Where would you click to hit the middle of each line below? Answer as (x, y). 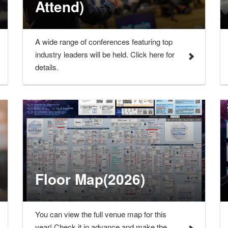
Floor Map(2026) (90, 179)
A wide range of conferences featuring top (104, 41)
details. (47, 67)
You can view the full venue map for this (101, 214)
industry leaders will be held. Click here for (105, 54)
